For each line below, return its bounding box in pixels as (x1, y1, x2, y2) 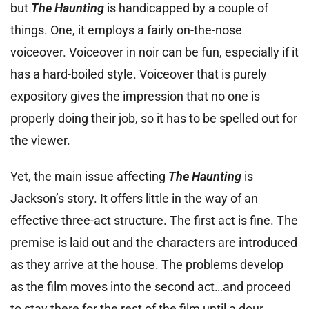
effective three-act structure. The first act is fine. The (10, 212, 298, 228)
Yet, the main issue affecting (10, 168, 168, 183)
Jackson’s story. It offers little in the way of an (10, 190, 258, 206)
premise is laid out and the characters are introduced (10, 235, 297, 250)
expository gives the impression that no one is (10, 88, 260, 103)
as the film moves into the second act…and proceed (10, 279, 291, 294)
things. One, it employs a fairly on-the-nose (10, 22, 242, 37)
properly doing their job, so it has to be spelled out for (10, 110, 297, 126)
